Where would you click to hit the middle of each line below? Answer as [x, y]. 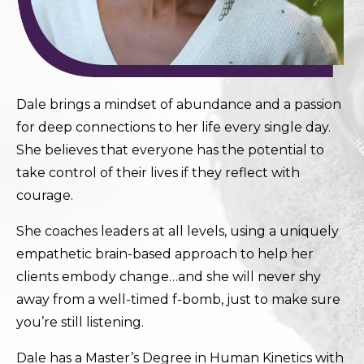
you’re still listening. [80, 323]
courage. [45, 196]
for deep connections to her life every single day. [173, 128]
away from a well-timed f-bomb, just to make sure [178, 300]
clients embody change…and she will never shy [169, 277]
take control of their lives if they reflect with [158, 173]
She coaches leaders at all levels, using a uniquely [178, 232]
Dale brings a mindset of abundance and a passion [179, 105]
